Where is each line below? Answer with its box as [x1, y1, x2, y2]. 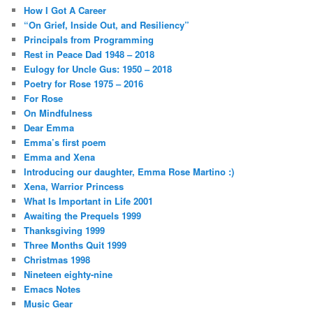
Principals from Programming [24, 32, 154, 46]
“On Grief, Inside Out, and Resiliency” [24, 17, 190, 31]
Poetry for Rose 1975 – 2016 [24, 76, 144, 90]
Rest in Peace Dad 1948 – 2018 [24, 47, 155, 61]
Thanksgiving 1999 [24, 223, 105, 237]
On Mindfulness [24, 105, 93, 119]
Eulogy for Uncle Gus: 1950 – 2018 [24, 61, 173, 75]
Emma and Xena [24, 150, 96, 163]
